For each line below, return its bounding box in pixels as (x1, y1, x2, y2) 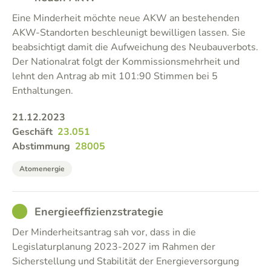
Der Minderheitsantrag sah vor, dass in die (12, 226, 196, 239)
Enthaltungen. (12, 84, 73, 97)
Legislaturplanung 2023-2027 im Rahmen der (12, 240, 215, 253)
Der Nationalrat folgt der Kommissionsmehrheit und (12, 55, 240, 68)
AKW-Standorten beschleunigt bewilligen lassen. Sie (12, 26, 246, 39)
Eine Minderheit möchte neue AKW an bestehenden (12, 11, 240, 25)
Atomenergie (19, 164, 65, 174)
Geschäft (12, 125, 53, 139)
